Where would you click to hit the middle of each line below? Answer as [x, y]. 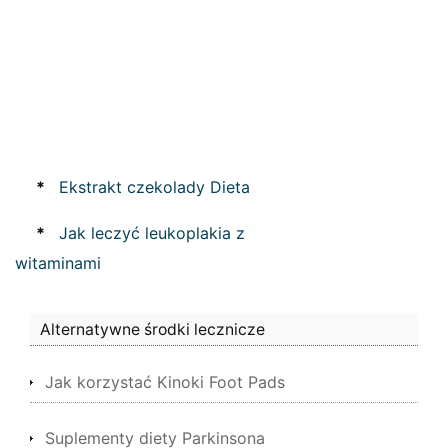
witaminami [58, 263]
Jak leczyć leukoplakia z [152, 233]
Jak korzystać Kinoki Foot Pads [165, 382]
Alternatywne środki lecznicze [152, 329]
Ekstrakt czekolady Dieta [154, 187]
